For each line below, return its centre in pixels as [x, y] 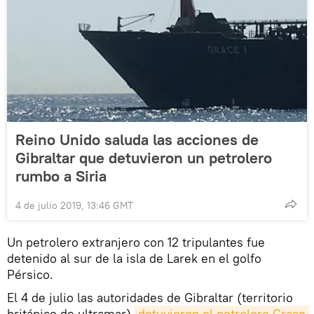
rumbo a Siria [61, 176]
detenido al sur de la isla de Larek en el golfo [134, 259]
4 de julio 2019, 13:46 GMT [74, 206]
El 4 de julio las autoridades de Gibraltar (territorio [150, 298]
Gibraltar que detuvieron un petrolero [144, 158]
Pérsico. [30, 275]
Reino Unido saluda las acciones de [137, 140]
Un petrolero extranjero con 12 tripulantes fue [136, 243]
